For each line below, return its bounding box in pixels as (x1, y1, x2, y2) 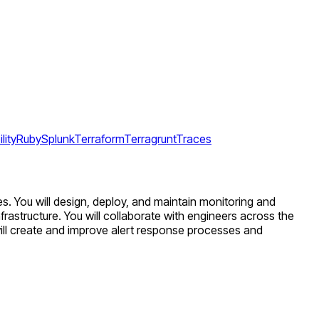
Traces (176, 131, 211, 146)
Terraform (74, 131, 124, 146)
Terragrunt (124, 131, 176, 146)
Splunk (41, 131, 74, 146)
